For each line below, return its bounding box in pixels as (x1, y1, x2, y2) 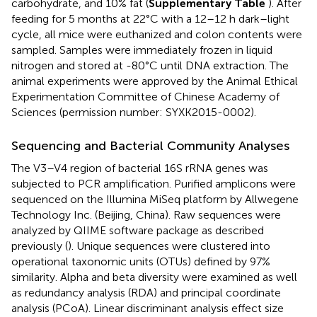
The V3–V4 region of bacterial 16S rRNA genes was (11, 161, 268, 175)
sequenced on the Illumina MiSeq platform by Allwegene (11, 192, 299, 207)
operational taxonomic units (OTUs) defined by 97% (11, 255, 270, 269)
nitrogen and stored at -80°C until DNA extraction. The (11, 59, 289, 73)
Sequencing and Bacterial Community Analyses (11, 138, 289, 154)
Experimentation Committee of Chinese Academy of (11, 90, 279, 104)
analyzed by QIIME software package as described (11, 224, 264, 238)
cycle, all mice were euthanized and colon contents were (11, 28, 302, 42)
